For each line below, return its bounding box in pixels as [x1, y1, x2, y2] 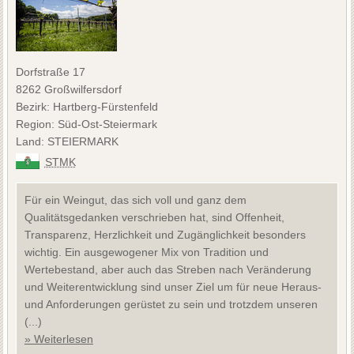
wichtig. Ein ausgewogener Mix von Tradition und [24, 245, 269, 258]
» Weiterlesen [24, 332, 93, 345]
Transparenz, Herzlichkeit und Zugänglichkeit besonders [24, 228, 306, 241]
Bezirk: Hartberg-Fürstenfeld [15, 100, 158, 113]
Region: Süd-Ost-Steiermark [15, 117, 157, 130]
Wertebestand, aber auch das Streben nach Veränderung [24, 262, 311, 276]
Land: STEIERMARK [15, 134, 119, 148]
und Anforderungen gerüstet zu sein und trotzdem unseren [24, 297, 318, 311]
